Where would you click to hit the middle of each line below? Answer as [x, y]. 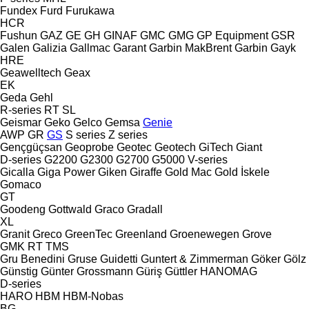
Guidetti [119, 259]
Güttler [181, 271]
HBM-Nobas [93, 296]
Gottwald [70, 209]
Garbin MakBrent [190, 48]
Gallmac [90, 48]
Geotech [175, 147]
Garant [130, 48]
